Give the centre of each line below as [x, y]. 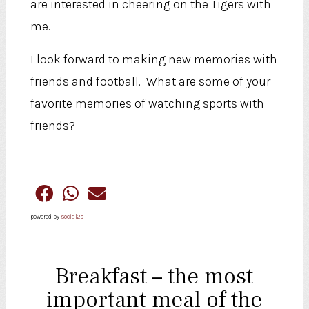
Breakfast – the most [154, 276]
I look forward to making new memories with [153, 59]
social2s [72, 216]
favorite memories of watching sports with [147, 103]
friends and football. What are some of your [150, 81]
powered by [45, 216]
